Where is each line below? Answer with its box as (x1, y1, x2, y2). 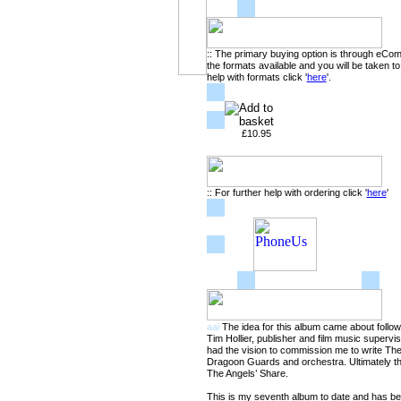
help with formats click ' (206, 72, 307, 82)
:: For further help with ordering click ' (206, 187, 367, 198)
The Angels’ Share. (206, 368, 288, 379)
